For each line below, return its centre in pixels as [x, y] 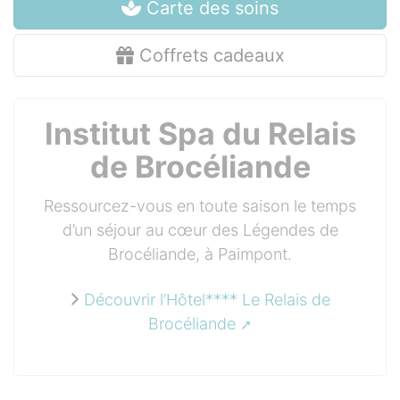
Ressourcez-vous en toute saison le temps [200, 206]
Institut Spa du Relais [200, 133]
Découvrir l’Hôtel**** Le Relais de [208, 300]
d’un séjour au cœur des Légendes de [200, 230]
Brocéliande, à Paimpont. [200, 254]
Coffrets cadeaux [209, 55]
